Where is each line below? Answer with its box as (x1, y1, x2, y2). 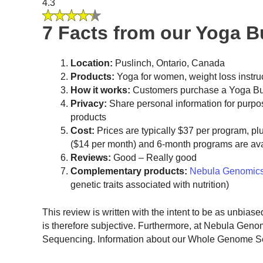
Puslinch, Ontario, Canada (113, 58, 225, 68)
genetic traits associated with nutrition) (70, 179, 229, 190)
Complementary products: (70, 166, 187, 176)
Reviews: (70, 152, 111, 163)
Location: (70, 58, 113, 68)
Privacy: (70, 98, 107, 109)
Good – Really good (111, 152, 197, 163)
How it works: (70, 85, 130, 95)
